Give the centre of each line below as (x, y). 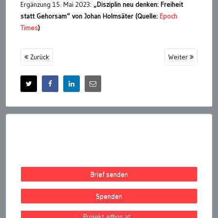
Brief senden (109, 174)
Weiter (179, 57)
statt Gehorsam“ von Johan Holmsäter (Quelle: (90, 16)
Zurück (39, 57)
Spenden (109, 196)
